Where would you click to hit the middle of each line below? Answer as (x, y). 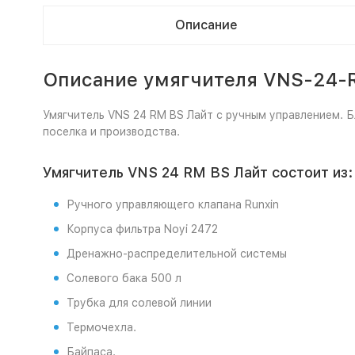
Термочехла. (101, 327)
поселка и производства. (111, 132)
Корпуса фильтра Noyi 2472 (142, 229)
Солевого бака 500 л (124, 278)
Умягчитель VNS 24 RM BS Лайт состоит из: (197, 172)
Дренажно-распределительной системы (176, 254)
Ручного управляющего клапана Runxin (172, 204)
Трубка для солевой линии (139, 303)
